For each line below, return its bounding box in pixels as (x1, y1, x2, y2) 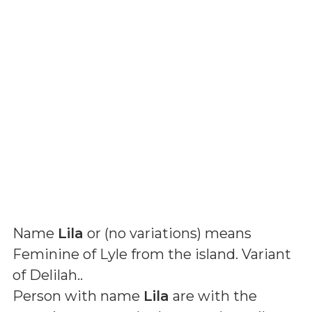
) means (197, 225, 251, 242)
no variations (109, 225, 197, 242)
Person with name (13, 288, 143, 304)
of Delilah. (13, 267, 80, 283)
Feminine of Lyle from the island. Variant (13, 246, 291, 263)
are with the (169, 288, 257, 304)
